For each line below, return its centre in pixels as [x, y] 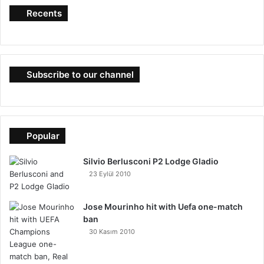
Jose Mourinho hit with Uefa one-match [163, 207]
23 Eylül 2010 [110, 174]
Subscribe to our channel [80, 75]
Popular [43, 136]
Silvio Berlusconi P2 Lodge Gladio [151, 161]
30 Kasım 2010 [112, 232]
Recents [44, 13]
